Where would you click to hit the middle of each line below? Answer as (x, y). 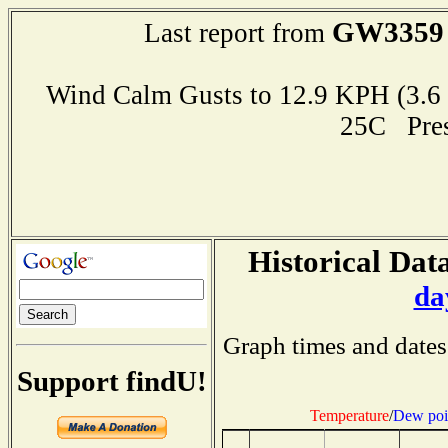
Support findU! (111, 380)
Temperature (349, 415)
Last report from (237, 33)
